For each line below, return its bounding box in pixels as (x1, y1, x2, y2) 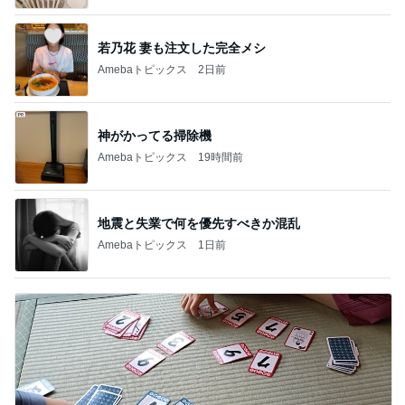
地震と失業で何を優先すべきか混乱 (98, 216, 300, 231)
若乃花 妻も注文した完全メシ (98, 41, 266, 56)
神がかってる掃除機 (98, 128, 212, 144)
